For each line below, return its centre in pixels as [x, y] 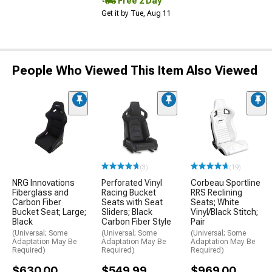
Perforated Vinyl [132, 183]
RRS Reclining [216, 193]
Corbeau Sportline [226, 183]
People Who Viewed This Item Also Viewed [135, 70]
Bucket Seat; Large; [49, 212]
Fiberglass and [40, 193]
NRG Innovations [43, 183]
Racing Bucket [129, 193]
